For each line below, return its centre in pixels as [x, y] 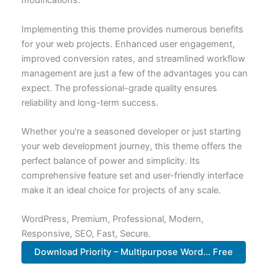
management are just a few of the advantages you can [134, 73]
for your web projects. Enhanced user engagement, [128, 44]
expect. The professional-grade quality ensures [119, 88]
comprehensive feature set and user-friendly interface [132, 175]
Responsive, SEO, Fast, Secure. [86, 234]
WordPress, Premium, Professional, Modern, [112, 219]
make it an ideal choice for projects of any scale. [121, 190]
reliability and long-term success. [90, 102]
